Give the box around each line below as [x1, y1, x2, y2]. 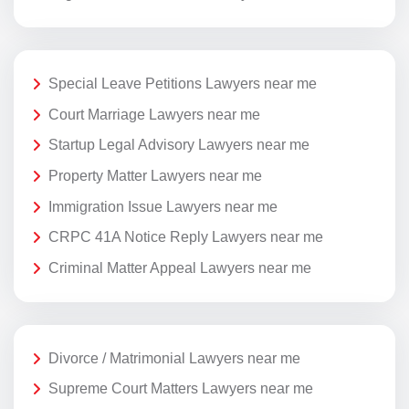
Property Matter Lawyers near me [48, 167, 262, 184]
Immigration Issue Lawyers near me [48, 198, 278, 215]
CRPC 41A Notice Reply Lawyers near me [48, 229, 323, 246]
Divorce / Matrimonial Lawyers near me [48, 350, 300, 366]
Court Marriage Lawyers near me [48, 106, 260, 122]
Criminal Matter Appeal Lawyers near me [48, 259, 311, 276]
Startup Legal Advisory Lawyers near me [48, 137, 309, 153]
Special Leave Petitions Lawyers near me [48, 76, 317, 92]
